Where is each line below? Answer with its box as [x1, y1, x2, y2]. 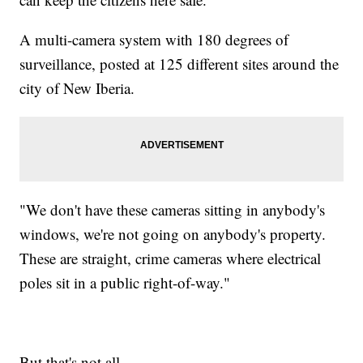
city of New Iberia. [19, 77, 135, 98]
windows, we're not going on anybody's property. [19, 223, 327, 244]
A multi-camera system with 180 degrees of [19, 28, 289, 49]
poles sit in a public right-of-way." [19, 271, 231, 293]
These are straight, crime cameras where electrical [19, 247, 322, 268]
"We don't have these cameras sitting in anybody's [19, 199, 326, 220]
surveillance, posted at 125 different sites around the [19, 53, 340, 74]
